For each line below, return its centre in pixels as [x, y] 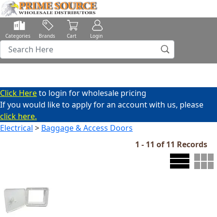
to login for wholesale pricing [92, 93]
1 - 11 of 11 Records [171, 144]
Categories [18, 36]
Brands [47, 36]
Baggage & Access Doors [87, 128]
